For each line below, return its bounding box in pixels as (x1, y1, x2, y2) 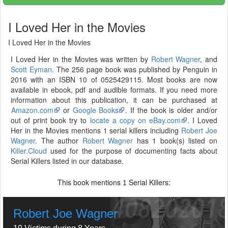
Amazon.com (11, 105, 53, 115)
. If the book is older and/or (125, 105, 218, 115)
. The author (35, 135, 82, 146)
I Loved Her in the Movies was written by (11, 54, 151, 64)
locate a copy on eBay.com (90, 115, 181, 125)
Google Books (72, 105, 119, 115)
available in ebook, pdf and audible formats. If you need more (11, 84, 217, 95)
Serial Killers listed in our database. (11, 156, 124, 166)
